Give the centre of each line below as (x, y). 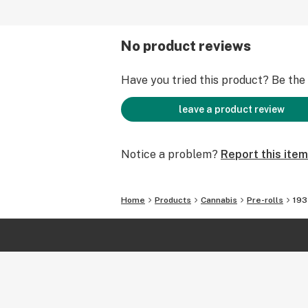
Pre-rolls (265, 200)
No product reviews (186, 46)
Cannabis (219, 200)
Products (173, 200)
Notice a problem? (169, 154)
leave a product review (232, 109)
